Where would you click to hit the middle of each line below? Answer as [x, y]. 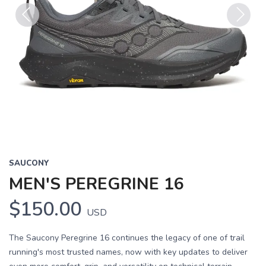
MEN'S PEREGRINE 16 [96, 184]
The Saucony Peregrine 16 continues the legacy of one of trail [127, 238]
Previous [34, 34]
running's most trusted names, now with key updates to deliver [128, 252]
